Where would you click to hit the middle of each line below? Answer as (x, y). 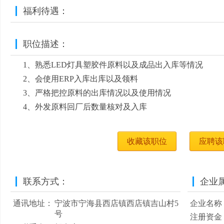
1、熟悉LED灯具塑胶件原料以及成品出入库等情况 (113, 65)
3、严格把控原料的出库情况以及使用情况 (97, 93)
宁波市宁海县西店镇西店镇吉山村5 (117, 203)
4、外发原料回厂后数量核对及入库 (85, 107)
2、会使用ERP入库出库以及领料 (80, 79)
